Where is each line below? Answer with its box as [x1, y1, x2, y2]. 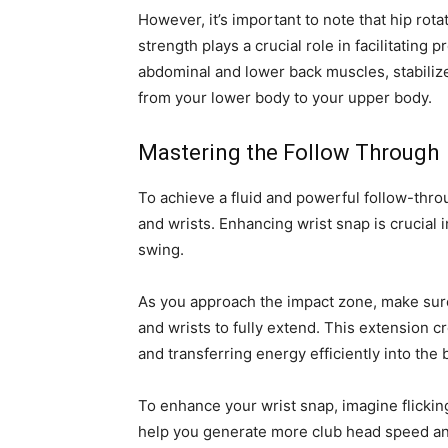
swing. [138, 240, 184, 260]
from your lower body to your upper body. [138, 88, 432, 108]
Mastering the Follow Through [138, 140, 439, 166]
